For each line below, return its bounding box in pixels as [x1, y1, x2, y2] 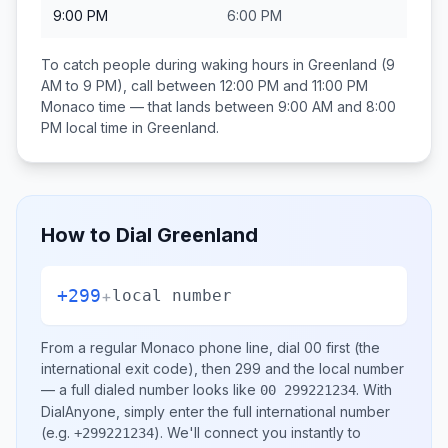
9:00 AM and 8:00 [278, 98, 396, 115]
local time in [62, 119, 147, 136]
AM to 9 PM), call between [41, 77, 220, 94]
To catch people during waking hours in [41, 56, 308, 73]
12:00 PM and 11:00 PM [220, 77, 368, 94]
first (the [322, 339, 380, 356]
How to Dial [41, 223, 157, 247]
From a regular [41, 339, 141, 356]
